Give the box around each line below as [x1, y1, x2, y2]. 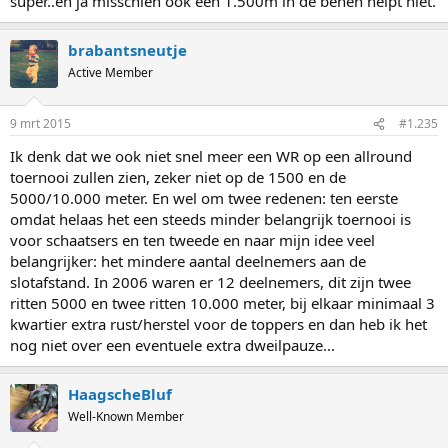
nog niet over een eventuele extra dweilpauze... [10, 335, 335, 356]
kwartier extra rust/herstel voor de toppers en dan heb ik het [10, 314, 427, 335]
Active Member [68, 63, 153, 81]
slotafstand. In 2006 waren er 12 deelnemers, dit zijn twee [10, 272, 411, 293]
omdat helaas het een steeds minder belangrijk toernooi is [10, 209, 411, 230]
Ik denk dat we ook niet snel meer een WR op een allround [10, 146, 412, 167]
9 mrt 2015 [10, 115, 71, 133]
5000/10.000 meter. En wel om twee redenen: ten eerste [10, 188, 398, 209]
